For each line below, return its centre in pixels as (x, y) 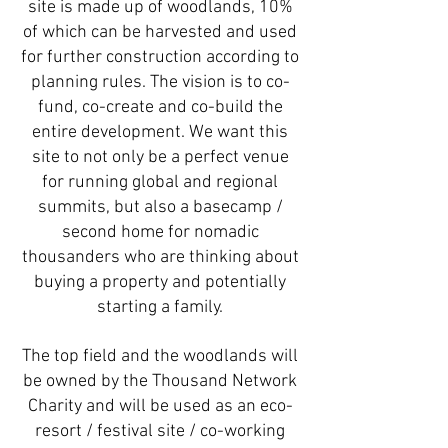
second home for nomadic (160, 232)
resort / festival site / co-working (160, 431)
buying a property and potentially (160, 282)
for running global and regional (160, 182)
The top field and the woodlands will (160, 356)
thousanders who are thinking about (160, 257)
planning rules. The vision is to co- (160, 82)
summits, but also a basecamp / (160, 207)
